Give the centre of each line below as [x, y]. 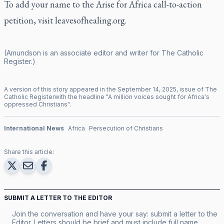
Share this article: [29, 151]
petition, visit [29, 20]
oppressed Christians [36, 104]
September [134, 89]
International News [34, 128]
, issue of [191, 89]
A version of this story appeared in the [61, 89]
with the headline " [81, 96]
